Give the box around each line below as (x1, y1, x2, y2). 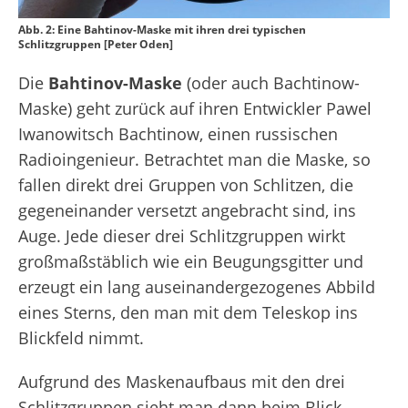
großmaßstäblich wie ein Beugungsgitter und (18, 250, 363, 273)
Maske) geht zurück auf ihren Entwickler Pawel (18, 97, 372, 120)
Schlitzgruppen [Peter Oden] (18, 36, 173, 53)
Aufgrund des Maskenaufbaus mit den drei (18, 371, 345, 393)
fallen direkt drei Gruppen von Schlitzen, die (18, 174, 353, 197)
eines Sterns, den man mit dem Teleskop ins (18, 301, 358, 324)
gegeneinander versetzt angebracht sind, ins (18, 199, 356, 222)
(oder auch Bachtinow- (182, 72, 360, 95)
